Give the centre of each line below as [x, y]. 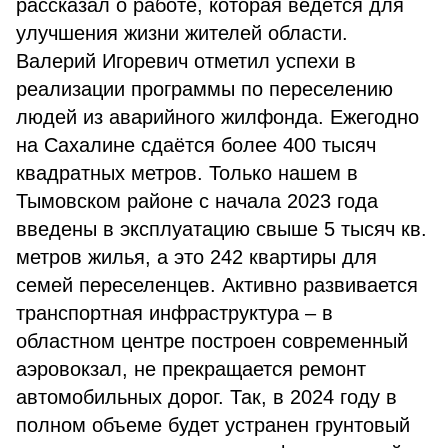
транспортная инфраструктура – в [174, 313]
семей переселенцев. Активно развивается [217, 285]
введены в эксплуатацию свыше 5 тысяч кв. [221, 229]
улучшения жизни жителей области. [182, 33]
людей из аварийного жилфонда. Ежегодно [217, 117]
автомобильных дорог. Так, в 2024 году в [206, 397]
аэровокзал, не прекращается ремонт [191, 369]
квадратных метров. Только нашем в [187, 173]
